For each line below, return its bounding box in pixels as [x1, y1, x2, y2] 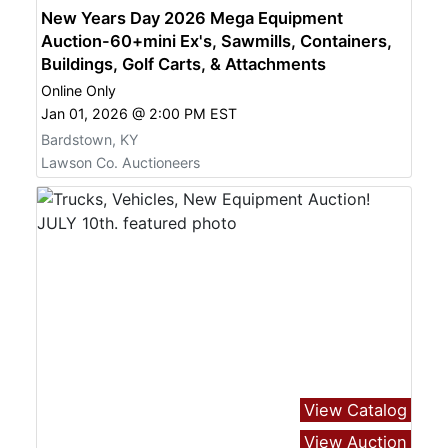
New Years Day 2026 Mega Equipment [41, 7, 343, 28]
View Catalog [304, 399, 407, 420]
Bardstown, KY [41, 130, 138, 148]
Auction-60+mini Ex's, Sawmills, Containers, [41, 30, 392, 51]
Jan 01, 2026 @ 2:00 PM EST [41, 105, 237, 123]
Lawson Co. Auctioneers [41, 154, 200, 172]
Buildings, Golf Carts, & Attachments [41, 53, 326, 74]
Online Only [41, 81, 116, 99]
